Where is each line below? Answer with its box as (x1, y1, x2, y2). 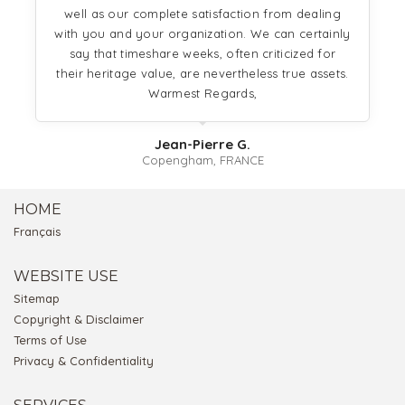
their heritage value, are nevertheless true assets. (56, 66, 349, 81)
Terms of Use (14, 333, 87, 348)
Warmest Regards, (147, 86, 258, 101)
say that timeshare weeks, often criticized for (69, 46, 336, 61)
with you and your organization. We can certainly (54, 26, 351, 42)
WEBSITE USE (14, 268, 118, 286)
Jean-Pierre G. (155, 136, 250, 154)
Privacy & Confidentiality (14, 353, 154, 369)
